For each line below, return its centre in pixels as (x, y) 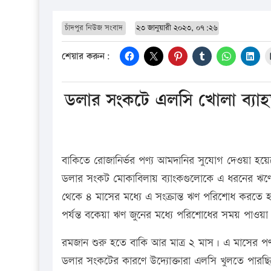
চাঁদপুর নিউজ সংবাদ (94, 28)
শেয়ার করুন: (86, 57)
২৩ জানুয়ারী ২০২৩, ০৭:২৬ (177, 28)
